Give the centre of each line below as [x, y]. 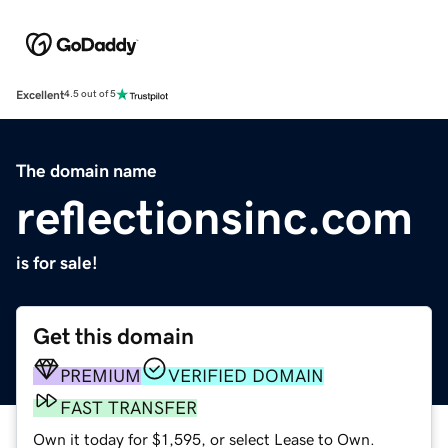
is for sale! [57, 262]
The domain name [86, 170]
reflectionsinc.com [214, 216]
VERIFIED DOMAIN [246, 375]
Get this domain [113, 336]
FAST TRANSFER [128, 407]
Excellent [40, 94]
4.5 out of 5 [90, 94]
